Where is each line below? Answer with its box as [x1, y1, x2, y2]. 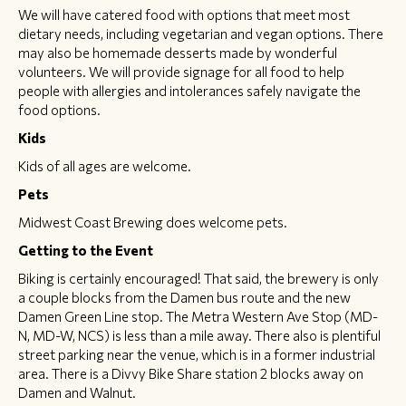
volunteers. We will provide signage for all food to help [18, 63, 344, 80]
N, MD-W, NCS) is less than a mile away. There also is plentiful [18, 326, 381, 343]
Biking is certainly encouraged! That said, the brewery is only [18, 269, 379, 286]
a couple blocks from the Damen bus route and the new [18, 288, 351, 305]
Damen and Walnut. [18, 383, 136, 401]
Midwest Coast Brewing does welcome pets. [18, 213, 287, 230]
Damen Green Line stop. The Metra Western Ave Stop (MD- [18, 307, 378, 324]
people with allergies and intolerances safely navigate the [18, 82, 361, 99]
